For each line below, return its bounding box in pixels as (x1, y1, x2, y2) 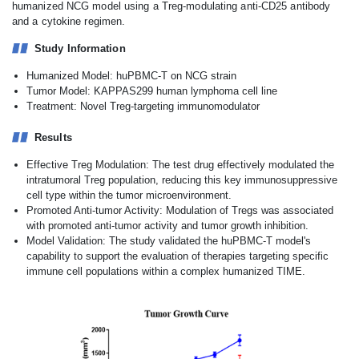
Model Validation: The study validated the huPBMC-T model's (26, 235, 311, 247)
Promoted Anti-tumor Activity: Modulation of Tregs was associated (26, 204, 333, 216)
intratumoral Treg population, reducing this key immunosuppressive (26, 174, 337, 186)
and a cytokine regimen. (12, 15, 126, 27)
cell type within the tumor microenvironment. (26, 189, 232, 201)
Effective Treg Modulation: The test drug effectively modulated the (26, 159, 334, 171)
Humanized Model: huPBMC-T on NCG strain (26, 70, 236, 82)
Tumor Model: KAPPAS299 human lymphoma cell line (26, 85, 277, 97)
